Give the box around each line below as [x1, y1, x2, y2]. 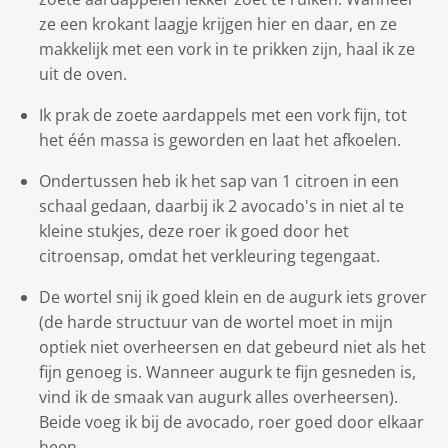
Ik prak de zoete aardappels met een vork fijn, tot [39, 104, 407, 126]
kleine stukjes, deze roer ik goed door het [39, 220, 349, 242]
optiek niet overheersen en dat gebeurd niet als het [39, 336, 426, 358]
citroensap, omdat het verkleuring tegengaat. [39, 245, 388, 267]
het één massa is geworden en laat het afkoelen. [39, 129, 401, 151]
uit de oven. [39, 63, 135, 85]
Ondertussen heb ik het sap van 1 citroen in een [39, 170, 399, 192]
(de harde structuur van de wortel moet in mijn [39, 311, 393, 333]
